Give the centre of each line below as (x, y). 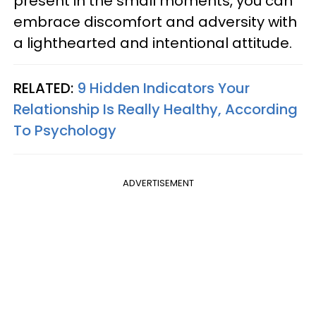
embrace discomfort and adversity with (155, 22)
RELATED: (45, 89)
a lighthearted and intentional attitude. (153, 43)
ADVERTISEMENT (158, 183)
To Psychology (65, 131)
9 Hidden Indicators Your (163, 89)
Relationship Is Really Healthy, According (156, 110)
